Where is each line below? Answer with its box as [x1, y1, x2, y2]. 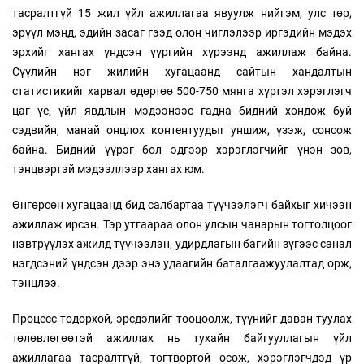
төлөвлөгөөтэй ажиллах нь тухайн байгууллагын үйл [12, 331, 352, 345]
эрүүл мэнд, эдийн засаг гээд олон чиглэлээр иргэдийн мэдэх [12, 26, 352, 40]
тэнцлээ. [12, 276, 60, 290]
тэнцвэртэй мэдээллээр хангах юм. [12, 162, 205, 176]
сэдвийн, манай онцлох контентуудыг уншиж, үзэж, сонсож [12, 123, 352, 137]
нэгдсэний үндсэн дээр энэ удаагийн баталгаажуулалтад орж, [12, 257, 352, 271]
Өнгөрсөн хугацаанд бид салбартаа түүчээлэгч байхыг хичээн [12, 198, 352, 212]
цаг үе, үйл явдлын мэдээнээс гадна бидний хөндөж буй [12, 104, 352, 118]
